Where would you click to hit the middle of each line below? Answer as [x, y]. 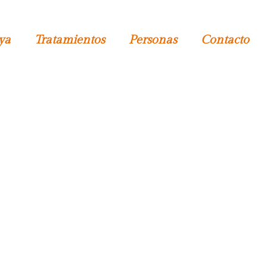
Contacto [225, 40]
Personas [153, 40]
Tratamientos [69, 40]
